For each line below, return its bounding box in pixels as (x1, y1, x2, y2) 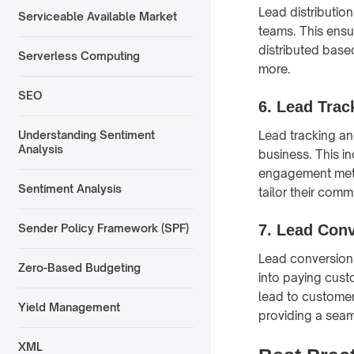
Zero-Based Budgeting (17, 261, 141, 275)
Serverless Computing (17, 49, 140, 63)
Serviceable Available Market (17, 9, 177, 24)
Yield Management (17, 300, 120, 314)
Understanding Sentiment (17, 128, 155, 142)
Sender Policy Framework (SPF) (17, 221, 189, 235)
